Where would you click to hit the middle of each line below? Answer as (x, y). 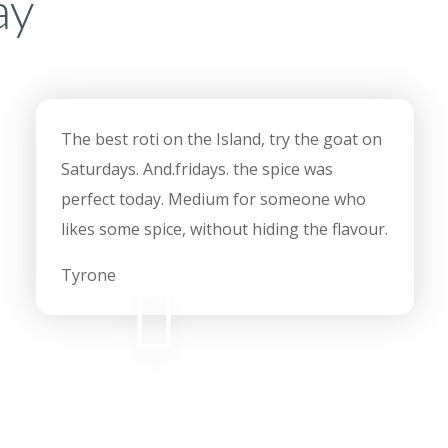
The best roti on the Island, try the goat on (221, 139)
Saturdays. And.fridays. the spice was (196, 169)
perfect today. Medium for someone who (213, 199)
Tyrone (88, 275)
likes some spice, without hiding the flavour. (224, 229)
